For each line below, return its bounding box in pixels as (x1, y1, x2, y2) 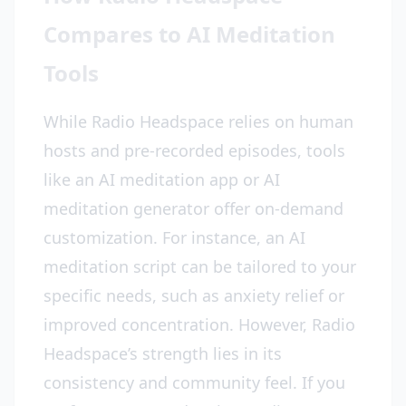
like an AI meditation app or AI (43, 169, 280, 190)
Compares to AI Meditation (43, 19, 335, 49)
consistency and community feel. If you (43, 372, 345, 393)
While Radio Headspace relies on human (43, 111, 353, 132)
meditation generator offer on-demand (43, 198, 343, 219)
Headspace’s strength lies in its (43, 343, 282, 364)
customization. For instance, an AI (43, 227, 305, 248)
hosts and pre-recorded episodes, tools (43, 140, 345, 161)
